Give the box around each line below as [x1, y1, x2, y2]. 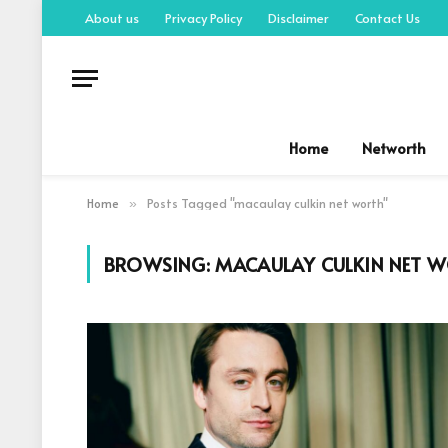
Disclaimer [268, 8, 329, 27]
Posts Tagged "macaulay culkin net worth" [147, 195, 388, 211]
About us [85, 8, 139, 27]
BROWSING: [104, 251, 215, 277]
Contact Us [355, 8, 420, 27]
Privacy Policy [165, 8, 242, 27]
